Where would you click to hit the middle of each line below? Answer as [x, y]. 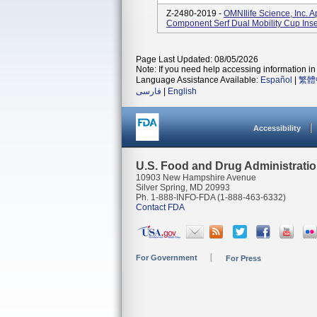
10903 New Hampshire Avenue [196, 178]
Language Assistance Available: [198, 80]
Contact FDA [160, 207]
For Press [243, 258]
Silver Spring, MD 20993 [183, 188]
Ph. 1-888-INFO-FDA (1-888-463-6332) [211, 197]
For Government [167, 258]
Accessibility [277, 128]
